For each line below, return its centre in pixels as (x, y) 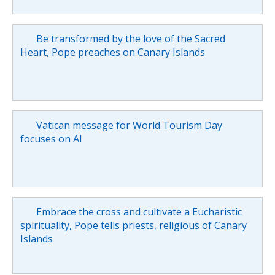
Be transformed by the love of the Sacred (130, 38)
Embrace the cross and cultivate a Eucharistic (139, 211)
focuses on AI (51, 138)
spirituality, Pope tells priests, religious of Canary (134, 225)
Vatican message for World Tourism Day (129, 125)
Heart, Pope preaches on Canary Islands (113, 52)
